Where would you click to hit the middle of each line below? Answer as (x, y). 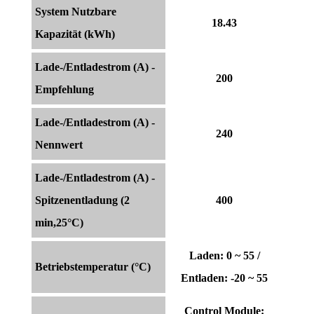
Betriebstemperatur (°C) (93, 267)
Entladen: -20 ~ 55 (224, 278)
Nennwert (59, 145)
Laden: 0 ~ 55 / (224, 256)
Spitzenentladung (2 (82, 200)
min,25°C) (59, 223)
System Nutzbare (76, 12)
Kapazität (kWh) (75, 34)
